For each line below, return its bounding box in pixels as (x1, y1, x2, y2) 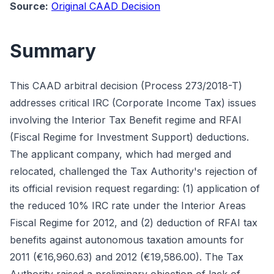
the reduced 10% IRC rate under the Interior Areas (10, 199, 246, 212)
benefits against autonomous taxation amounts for (10, 234, 244, 246)
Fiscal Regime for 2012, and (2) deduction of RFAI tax (10, 217, 257, 229)
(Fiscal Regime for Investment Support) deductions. (10, 131, 249, 143)
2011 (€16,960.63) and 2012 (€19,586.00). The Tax (10, 251, 243, 263)
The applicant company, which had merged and (10, 148, 231, 160)
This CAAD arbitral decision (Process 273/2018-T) (10, 80, 242, 92)
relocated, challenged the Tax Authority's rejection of (10, 165, 257, 177)
